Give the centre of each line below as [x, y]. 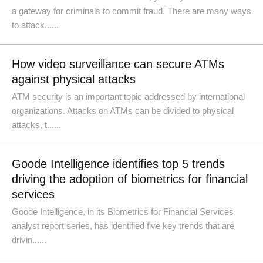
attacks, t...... [36, 125]
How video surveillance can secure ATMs [118, 64]
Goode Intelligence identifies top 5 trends [118, 164]
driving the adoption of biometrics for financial [130, 179]
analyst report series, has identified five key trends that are [123, 226]
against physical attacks [74, 79]
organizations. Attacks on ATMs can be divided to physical [123, 111]
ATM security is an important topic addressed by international [128, 97]
